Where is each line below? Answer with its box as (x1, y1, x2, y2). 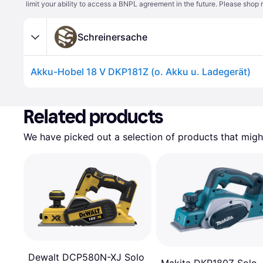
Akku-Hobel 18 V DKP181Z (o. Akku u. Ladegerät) (31, 66, 251, 77)
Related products (23, 106, 164, 128)
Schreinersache (77, 31, 147, 43)
